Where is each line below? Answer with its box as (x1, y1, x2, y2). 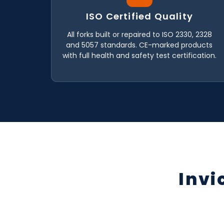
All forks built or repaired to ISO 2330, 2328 (66, 29, 212, 39)
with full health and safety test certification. (62, 50, 216, 60)
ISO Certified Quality (85, 9, 193, 22)
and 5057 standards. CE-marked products (66, 39, 213, 50)
